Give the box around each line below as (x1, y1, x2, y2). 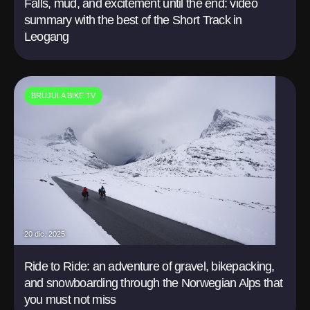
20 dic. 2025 (24, 229, 65, 238)
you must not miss (24, 292, 116, 307)
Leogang (24, 29, 69, 44)
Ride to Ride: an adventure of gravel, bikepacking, (24, 259, 275, 273)
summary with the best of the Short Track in (24, 12, 242, 27)
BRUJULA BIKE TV (30, 91, 95, 100)
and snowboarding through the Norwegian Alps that (24, 275, 283, 290)
